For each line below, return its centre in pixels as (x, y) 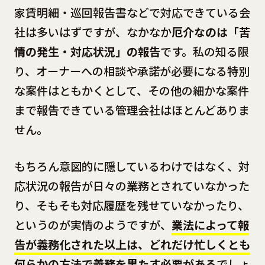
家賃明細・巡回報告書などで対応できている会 (132, 13)
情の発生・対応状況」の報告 (87, 52)
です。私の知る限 (204, 52)
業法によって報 (210, 224)
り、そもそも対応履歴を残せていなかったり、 (131, 205)
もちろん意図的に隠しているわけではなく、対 (132, 166)
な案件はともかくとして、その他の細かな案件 (131, 91)
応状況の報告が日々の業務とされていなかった (132, 185)
